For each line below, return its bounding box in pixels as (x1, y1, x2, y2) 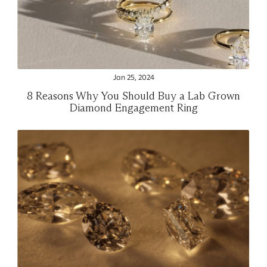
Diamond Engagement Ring (69, 101, 198, 115)
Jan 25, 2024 (113, 73, 154, 83)
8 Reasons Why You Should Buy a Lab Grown (27, 89, 240, 103)
